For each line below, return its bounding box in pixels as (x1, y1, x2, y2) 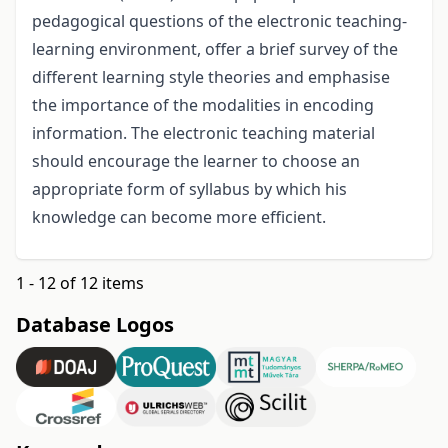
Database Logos (16, 311, 174, 339)
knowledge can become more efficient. (32, 206, 326, 229)
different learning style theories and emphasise (32, 66, 390, 89)
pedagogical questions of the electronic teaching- (32, 10, 407, 33)
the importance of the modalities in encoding (32, 94, 374, 117)
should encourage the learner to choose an (32, 150, 360, 173)
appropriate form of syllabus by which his (32, 178, 347, 201)
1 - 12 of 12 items (16, 272, 144, 295)
